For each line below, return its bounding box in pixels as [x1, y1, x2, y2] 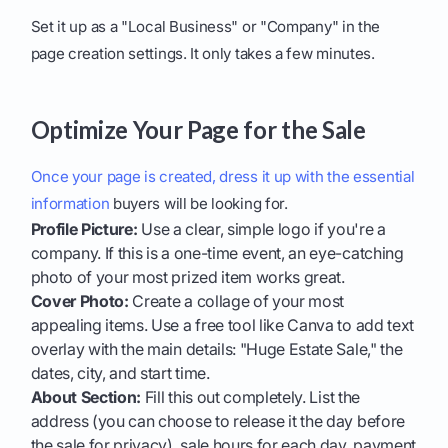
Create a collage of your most [128, 291, 345, 312]
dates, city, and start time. [30, 363, 210, 384]
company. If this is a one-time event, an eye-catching [30, 243, 404, 264]
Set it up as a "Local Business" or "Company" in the [30, 17, 381, 37]
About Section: [30, 387, 142, 408]
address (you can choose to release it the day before [30, 411, 405, 432]
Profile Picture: [30, 219, 138, 240]
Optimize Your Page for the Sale [30, 115, 366, 145]
